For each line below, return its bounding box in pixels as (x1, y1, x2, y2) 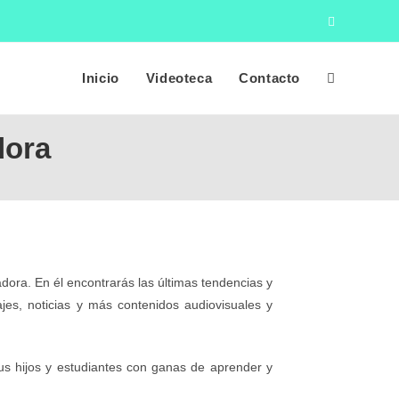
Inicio (82, 70, 119, 85)
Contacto (239, 70, 300, 85)
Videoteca (145, 70, 213, 85)
